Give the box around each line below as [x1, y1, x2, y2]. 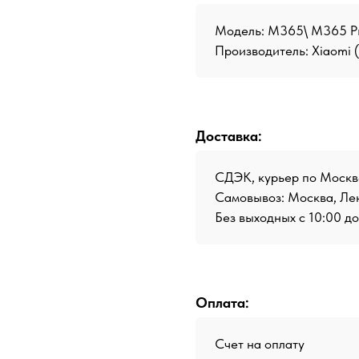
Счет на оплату [215, 335, 305, 352]
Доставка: [196, 127, 262, 144]
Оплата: [196, 293, 249, 311]
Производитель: [215, 42, 312, 58]
